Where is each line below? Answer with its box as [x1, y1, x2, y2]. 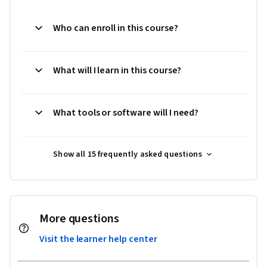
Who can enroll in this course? [53, 21, 178, 35]
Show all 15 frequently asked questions [53, 148, 202, 160]
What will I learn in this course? [53, 63, 182, 77]
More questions [39, 210, 119, 227]
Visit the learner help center [39, 232, 157, 246]
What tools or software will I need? [53, 105, 199, 119]
